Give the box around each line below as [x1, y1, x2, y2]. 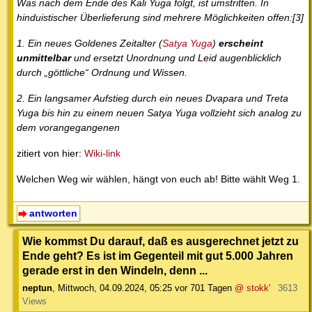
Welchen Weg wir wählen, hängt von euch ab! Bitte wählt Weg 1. [17, 173, 300, 185]
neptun [22, 283, 52, 294]
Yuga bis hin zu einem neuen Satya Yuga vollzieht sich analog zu [17, 107, 302, 119]
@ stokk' [235, 283, 270, 294]
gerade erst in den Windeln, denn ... [22, 264, 208, 277]
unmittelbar [17, 52, 71, 64]
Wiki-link [84, 148, 120, 159]
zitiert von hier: [17, 148, 84, 159]
